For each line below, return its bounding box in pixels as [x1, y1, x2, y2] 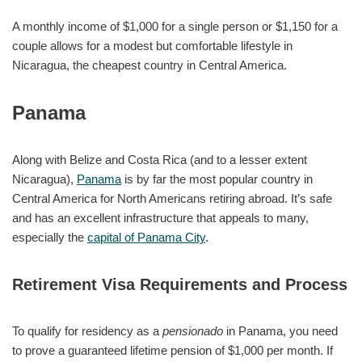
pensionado [162, 323, 223, 338]
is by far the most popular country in [121, 171, 313, 186]
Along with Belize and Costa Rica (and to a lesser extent [12, 152, 307, 166]
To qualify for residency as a [12, 323, 162, 338]
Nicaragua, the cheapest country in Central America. [12, 57, 287, 72]
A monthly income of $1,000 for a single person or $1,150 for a [12, 19, 338, 33]
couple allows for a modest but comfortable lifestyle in [12, 38, 293, 53]
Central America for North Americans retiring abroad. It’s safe [12, 191, 332, 205]
